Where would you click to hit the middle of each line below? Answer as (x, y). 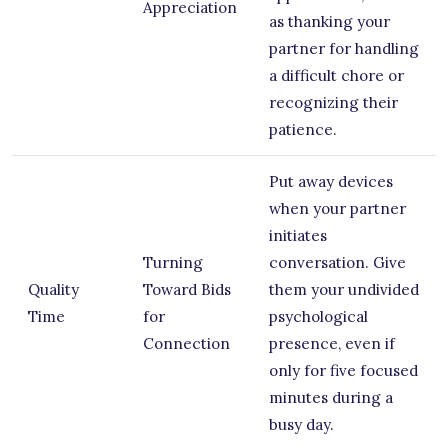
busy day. (301, 424)
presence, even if (332, 343)
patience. (303, 129)
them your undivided (344, 289)
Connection (186, 343)
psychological (318, 316)
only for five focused (343, 370)
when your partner (337, 208)
